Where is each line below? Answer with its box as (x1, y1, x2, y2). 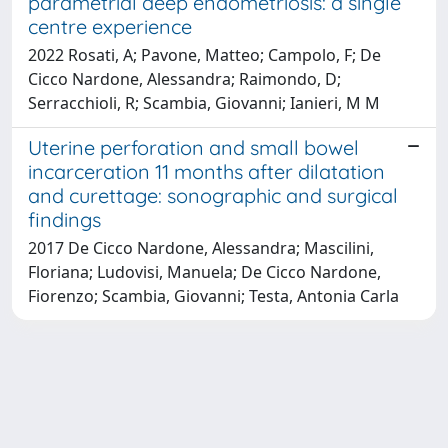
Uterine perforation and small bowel (28, 134, 359, 160)
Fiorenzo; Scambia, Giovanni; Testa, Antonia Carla (28, 284, 399, 307)
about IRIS (169, 421, 253, 443)
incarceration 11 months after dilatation (28, 158, 385, 184)
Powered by (8, 421, 104, 443)
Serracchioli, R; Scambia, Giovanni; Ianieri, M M (28, 91, 380, 114)
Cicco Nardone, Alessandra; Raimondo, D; (28, 67, 341, 90)
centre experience (28, 13, 192, 39)
